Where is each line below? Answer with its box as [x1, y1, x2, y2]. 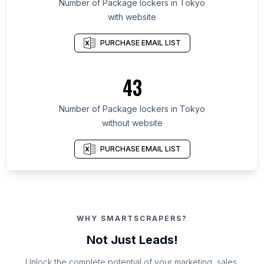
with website [108, 12, 156, 22]
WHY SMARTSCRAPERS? [77, 214, 187, 223]
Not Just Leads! [86, 233, 178, 247]
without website [101, 118, 163, 128]
